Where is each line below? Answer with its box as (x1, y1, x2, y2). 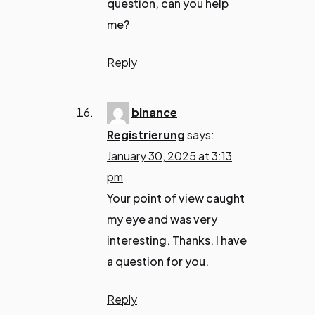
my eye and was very (107, 212, 217, 227)
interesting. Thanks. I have (107, 233, 247, 248)
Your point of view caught (107, 191, 245, 206)
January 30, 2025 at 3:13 (107, 148, 232, 164)
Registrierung (107, 127, 185, 143)
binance (131, 104, 177, 120)
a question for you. (107, 254, 209, 269)
